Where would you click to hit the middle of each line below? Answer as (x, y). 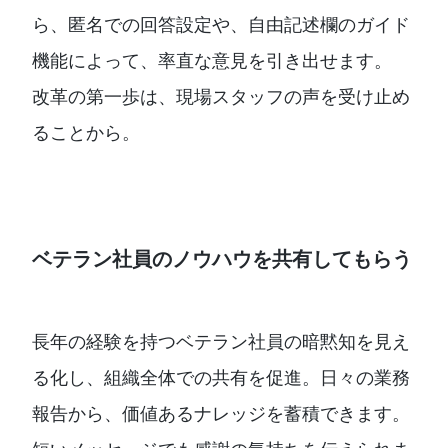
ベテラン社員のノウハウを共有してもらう (222, 259)
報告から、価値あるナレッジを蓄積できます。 (221, 413)
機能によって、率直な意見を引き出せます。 (212, 60)
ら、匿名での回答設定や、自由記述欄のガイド (221, 24)
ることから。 (86, 132)
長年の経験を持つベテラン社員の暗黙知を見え (221, 341)
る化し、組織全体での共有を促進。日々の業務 (221, 377)
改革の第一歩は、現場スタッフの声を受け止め (221, 96)
